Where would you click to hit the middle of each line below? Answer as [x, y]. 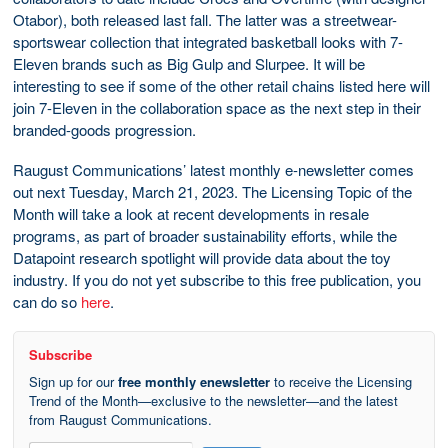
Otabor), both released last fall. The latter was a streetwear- [205, 19]
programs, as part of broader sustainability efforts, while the [205, 235]
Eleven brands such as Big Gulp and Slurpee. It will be [189, 63]
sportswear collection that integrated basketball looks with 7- [208, 41]
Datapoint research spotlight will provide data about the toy [202, 257]
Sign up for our [73, 381]
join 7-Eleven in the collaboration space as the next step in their [217, 107]
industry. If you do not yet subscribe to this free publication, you [217, 279]
